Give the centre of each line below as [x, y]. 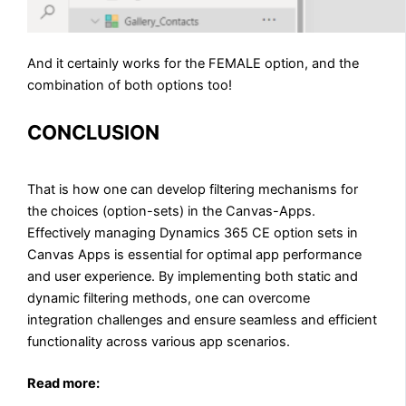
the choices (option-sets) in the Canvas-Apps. [172, 211]
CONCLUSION [94, 132]
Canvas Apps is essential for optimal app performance [195, 254]
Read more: [64, 383]
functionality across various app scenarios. [159, 341]
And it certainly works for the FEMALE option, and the [193, 63]
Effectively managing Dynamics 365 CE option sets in [193, 232]
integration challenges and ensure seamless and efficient [203, 319]
